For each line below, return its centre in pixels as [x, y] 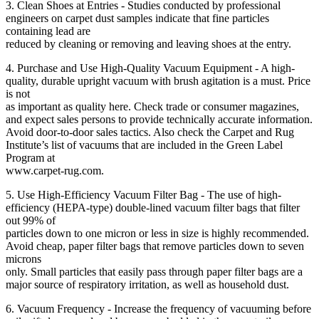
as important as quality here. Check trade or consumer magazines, [152, 106]
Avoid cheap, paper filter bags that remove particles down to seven [155, 246]
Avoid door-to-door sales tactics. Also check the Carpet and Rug [150, 132]
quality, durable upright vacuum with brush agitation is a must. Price [158, 80]
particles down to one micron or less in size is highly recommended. [157, 233]
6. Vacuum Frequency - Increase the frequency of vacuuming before [158, 308]
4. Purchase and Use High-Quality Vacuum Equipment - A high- [150, 68]
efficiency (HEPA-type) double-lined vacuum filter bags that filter [153, 207]
